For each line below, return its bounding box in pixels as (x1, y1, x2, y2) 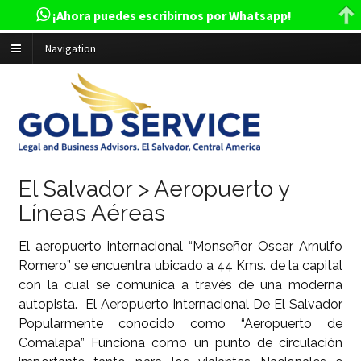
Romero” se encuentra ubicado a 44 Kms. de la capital (18, 257, 343, 273)
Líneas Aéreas (18, 199, 165, 226)
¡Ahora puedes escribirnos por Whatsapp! (50, 7, 293, 24)
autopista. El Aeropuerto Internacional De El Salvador (18, 296, 343, 312)
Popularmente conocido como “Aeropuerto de (18, 315, 343, 331)
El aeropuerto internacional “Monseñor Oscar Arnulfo (18, 238, 343, 254)
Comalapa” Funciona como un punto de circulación (18, 334, 343, 351)
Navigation (45, 41, 96, 56)
